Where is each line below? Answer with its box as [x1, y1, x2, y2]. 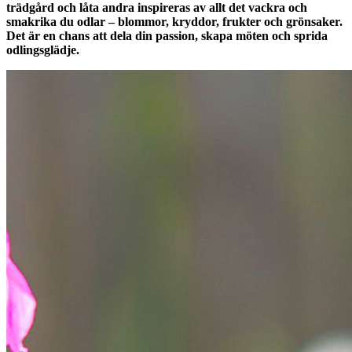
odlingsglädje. [6, 42, 79, 57]
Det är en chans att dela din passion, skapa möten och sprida [6, 28, 328, 42]
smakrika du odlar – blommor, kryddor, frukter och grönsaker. [6, 14, 343, 28]
